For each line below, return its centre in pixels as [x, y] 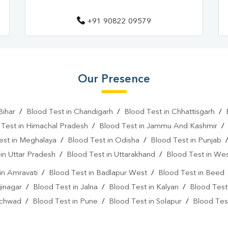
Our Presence [114, 80]
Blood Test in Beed [191, 174]
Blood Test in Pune [65, 202]
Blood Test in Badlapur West [98, 174]
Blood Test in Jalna [65, 188]
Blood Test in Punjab [186, 141]
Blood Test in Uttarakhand [111, 155]
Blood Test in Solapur [145, 202]
